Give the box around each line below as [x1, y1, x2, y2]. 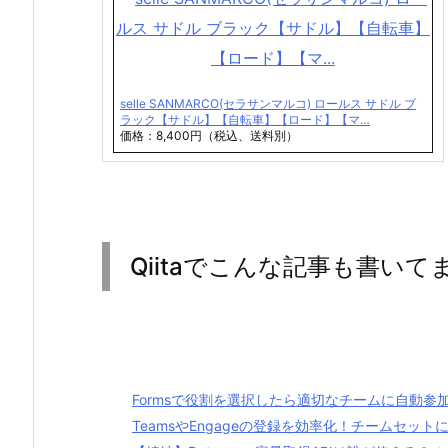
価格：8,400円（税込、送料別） [120, 127, 298, 143]
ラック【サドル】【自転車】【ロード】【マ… [120, 111, 370, 127]
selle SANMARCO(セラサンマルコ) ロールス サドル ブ [120, 95, 416, 111]
